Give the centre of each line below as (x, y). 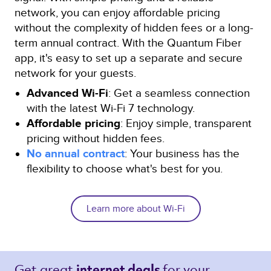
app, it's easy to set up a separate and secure (129, 58)
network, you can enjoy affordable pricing (117, 13)
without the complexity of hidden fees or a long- (134, 28)
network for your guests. (75, 73)
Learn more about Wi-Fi (135, 209)
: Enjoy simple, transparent (186, 123)
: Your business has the (182, 154)
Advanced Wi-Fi (67, 93)
